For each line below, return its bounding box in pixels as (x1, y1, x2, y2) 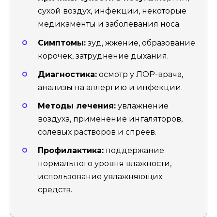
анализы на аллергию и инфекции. (38, 82, 183, 92)
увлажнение (116, 101, 169, 110)
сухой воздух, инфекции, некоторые (38, 6, 186, 16)
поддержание (104, 146, 164, 155)
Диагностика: (38, 69, 97, 79)
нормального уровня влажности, (38, 159, 171, 169)
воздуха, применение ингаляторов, (38, 114, 183, 124)
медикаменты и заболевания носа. (38, 19, 181, 29)
